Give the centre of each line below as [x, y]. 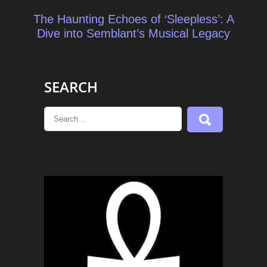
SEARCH [71, 87]
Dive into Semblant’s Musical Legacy [133, 34]
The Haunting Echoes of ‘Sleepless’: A [133, 19]
